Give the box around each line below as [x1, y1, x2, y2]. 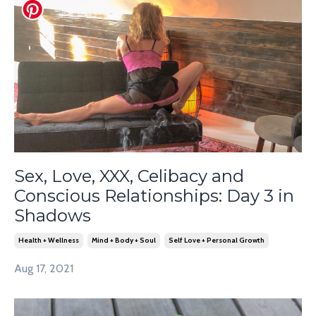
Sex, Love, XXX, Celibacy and [14, 166, 244, 187]
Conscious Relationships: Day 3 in [14, 186, 294, 207]
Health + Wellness [18, 236, 79, 245]
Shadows [14, 205, 91, 226]
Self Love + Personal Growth [169, 236, 265, 245]
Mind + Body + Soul [92, 236, 156, 245]
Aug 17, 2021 [14, 262, 73, 276]
